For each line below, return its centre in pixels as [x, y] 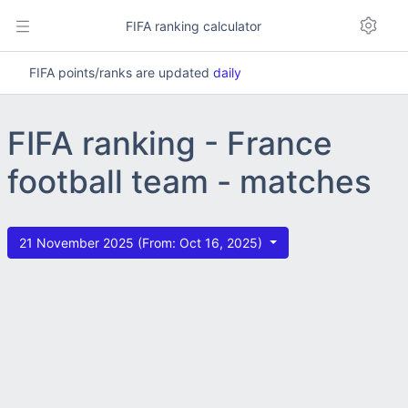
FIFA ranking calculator [191, 25]
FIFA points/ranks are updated [121, 72]
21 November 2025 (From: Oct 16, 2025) [143, 243]
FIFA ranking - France [170, 143]
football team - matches [189, 181]
